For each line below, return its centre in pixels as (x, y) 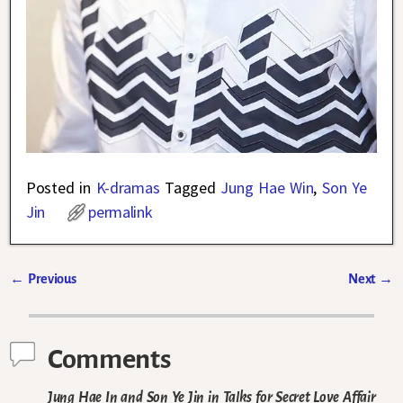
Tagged (190, 188)
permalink (121, 212)
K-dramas (128, 188)
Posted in (58, 188)
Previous (50, 279)
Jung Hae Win (267, 188)
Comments (109, 359)
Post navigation (76, 299)
